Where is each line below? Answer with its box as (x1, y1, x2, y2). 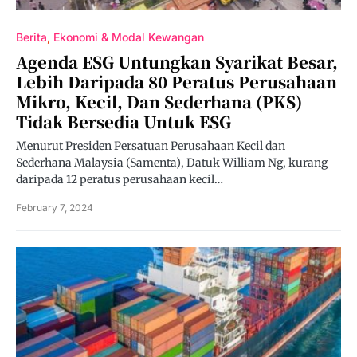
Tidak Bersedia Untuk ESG (16, 110, 231, 133)
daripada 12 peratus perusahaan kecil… (16, 172, 223, 186)
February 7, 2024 (16, 202, 93, 214)
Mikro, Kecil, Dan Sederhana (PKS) (16, 90, 302, 113)
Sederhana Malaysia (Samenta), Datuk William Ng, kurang (16, 155, 328, 170)
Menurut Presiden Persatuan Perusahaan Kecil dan (16, 139, 285, 153)
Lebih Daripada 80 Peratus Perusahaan (16, 70, 337, 93)
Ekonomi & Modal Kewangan (53, 30, 204, 44)
